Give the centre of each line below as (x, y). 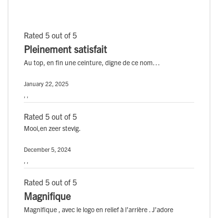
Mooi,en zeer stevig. (52, 128)
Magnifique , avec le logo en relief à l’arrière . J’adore (99, 209)
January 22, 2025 (46, 83)
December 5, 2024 (47, 149)
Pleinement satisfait (65, 49)
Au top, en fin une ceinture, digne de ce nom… (92, 62)
